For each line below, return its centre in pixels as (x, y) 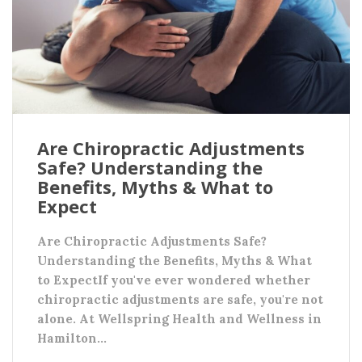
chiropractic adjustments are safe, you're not (180, 300)
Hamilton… (72, 339)
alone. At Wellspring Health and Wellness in (179, 319)
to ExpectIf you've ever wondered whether (174, 280)
